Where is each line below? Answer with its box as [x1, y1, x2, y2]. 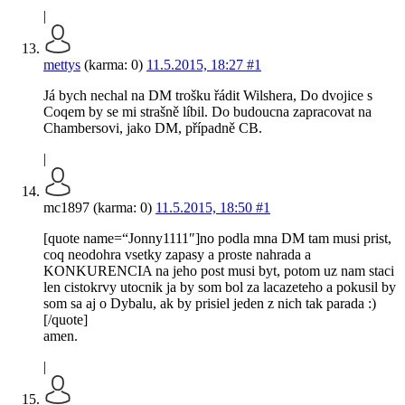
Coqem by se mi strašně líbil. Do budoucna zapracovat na [43, 104, 372, 120]
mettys [43, 57, 80, 73]
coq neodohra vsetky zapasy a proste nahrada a [43, 247, 311, 263]
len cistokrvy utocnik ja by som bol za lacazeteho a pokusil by [43, 279, 396, 296]
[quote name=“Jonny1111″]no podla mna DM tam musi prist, [43, 231, 391, 247]
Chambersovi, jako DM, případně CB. [43, 120, 262, 137]
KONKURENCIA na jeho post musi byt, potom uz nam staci [43, 263, 394, 279]
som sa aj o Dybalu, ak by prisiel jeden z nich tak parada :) [43, 296, 376, 312]
